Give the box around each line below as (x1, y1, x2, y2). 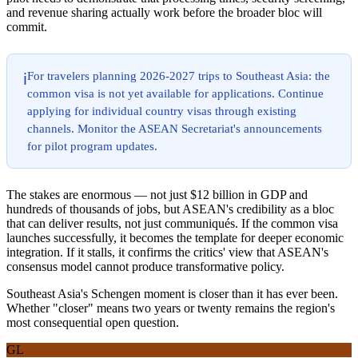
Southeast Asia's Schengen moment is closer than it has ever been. (6, 287, 338, 301)
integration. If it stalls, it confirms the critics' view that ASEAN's (6, 245, 328, 260)
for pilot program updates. (27, 139, 157, 153)
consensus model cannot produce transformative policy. (6, 260, 284, 274)
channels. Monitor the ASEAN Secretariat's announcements (27, 121, 322, 136)
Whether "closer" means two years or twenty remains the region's (6, 301, 335, 316)
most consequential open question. (6, 316, 179, 330)
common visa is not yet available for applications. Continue (27, 86, 324, 101)
